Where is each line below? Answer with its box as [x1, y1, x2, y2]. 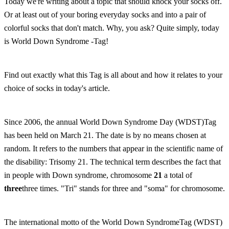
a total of [164, 171, 192, 180]
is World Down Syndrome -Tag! [4, 37, 108, 46]
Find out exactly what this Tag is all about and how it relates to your [4, 71, 222, 80]
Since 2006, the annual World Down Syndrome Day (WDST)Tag [4, 118, 216, 127]
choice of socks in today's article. [4, 84, 110, 93]
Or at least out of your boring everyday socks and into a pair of [4, 10, 206, 19]
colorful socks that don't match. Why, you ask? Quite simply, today [4, 24, 219, 33]
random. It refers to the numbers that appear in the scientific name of [4, 144, 223, 153]
